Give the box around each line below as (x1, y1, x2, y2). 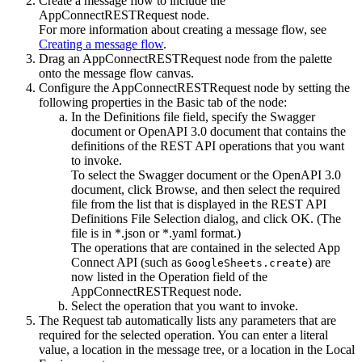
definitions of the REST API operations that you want (71, 139, 344, 154)
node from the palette (221, 52, 332, 66)
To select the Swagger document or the (71, 168, 272, 183)
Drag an (39, 52, 82, 66)
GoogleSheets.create (185, 257, 308, 270)
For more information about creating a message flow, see (39, 23, 326, 37)
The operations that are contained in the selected (71, 241, 318, 255)
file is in (71, 226, 115, 241)
